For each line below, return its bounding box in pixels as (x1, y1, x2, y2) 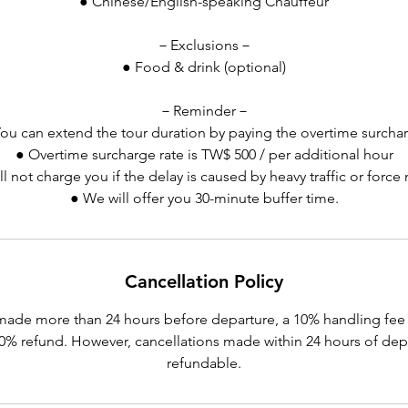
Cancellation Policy (125, 270, 283, 292)
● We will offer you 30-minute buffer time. (69, 189, 339, 207)
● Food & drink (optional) (122, 58, 286, 76)
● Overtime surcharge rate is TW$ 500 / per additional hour (15, 146, 393, 163)
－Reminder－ (158, 102, 250, 119)
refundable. (167, 354, 241, 372)
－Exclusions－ (155, 36, 253, 54)
